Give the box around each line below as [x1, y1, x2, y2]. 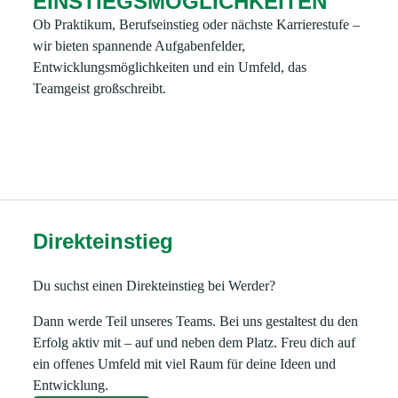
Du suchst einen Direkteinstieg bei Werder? [33, 278, 276, 293]
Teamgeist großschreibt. [33, 81, 167, 96]
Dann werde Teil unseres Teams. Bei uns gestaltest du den [33, 314, 359, 329]
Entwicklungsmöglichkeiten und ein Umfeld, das [33, 60, 307, 75]
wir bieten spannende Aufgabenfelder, [33, 38, 246, 53]
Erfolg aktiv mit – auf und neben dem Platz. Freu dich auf [33, 335, 356, 350]
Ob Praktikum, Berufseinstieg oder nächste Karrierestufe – [33, 17, 361, 32]
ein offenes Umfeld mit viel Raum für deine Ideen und [33, 356, 337, 371]
